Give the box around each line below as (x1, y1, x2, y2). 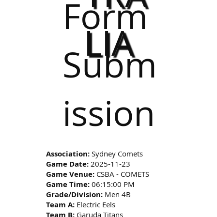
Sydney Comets (90, 149, 143, 159)
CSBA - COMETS (94, 169, 150, 179)
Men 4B (103, 189, 131, 200)
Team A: (46, 200, 75, 210)
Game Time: (46, 179, 90, 190)
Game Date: (46, 159, 89, 170)
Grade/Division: (46, 189, 103, 200)
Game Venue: (46, 169, 95, 180)
